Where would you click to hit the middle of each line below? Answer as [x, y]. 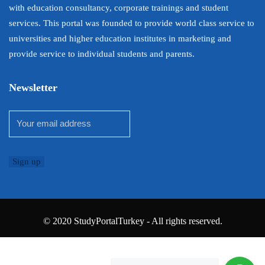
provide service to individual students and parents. [102, 54]
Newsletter [33, 88]
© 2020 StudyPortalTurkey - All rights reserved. [132, 221]
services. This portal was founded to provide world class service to [132, 23]
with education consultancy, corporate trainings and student [119, 8]
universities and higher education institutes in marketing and [120, 39]
